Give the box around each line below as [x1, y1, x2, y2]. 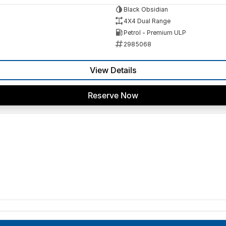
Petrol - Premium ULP [123, 28, 186, 36]
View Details [89, 65, 137, 76]
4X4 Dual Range [123, 17, 171, 25]
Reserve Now [88, 90, 138, 101]
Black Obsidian [123, 5, 168, 13]
